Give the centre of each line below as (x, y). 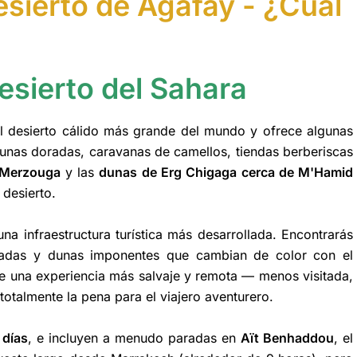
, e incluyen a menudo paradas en (135, 337)
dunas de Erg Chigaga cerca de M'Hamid (226, 173)
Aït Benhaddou (288, 337)
